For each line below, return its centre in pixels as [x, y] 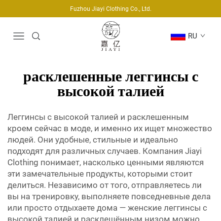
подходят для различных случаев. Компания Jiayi [105, 151]
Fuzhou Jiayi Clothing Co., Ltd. [110, 9]
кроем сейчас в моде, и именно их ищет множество [110, 129]
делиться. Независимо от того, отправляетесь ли [105, 185]
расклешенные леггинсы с [110, 77]
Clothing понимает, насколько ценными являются [106, 163]
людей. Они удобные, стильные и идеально [93, 140]
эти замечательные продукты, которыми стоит [100, 174]
